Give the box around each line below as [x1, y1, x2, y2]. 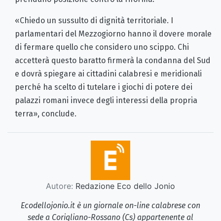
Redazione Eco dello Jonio [73, 181, 175, 191]
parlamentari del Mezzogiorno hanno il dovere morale [15, 29, 212, 39]
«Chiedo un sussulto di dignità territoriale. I [15, 16, 173, 26]
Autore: [46, 181, 73, 191]
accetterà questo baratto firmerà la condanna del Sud [15, 56, 211, 66]
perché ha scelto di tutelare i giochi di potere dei [15, 82, 192, 92]
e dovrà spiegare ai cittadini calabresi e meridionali [15, 69, 202, 79]
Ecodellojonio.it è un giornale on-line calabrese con [21, 201, 200, 211]
